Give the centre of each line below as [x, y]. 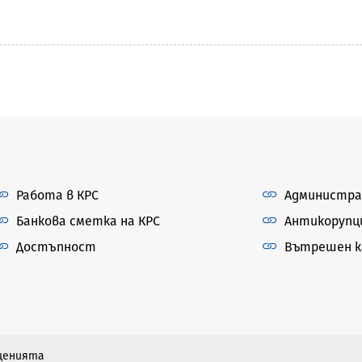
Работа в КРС [57, 195]
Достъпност [56, 246]
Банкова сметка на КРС [88, 221]
